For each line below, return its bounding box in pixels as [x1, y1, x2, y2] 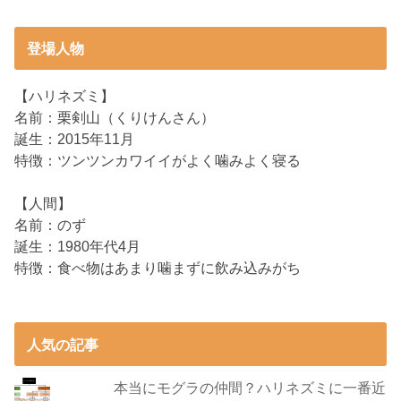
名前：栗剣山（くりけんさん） [14, 108, 216, 125]
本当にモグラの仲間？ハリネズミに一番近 [113, 380, 386, 397]
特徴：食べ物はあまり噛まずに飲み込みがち [14, 259, 302, 276]
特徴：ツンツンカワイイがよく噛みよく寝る [14, 151, 302, 168]
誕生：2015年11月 [14, 130, 135, 147]
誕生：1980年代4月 [14, 237, 141, 254]
